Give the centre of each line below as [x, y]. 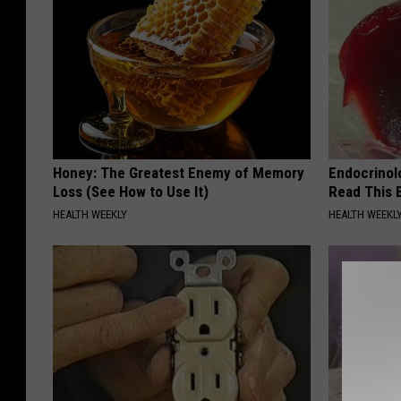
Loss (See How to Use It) [131, 192]
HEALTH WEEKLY [90, 215]
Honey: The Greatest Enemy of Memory [179, 173]
